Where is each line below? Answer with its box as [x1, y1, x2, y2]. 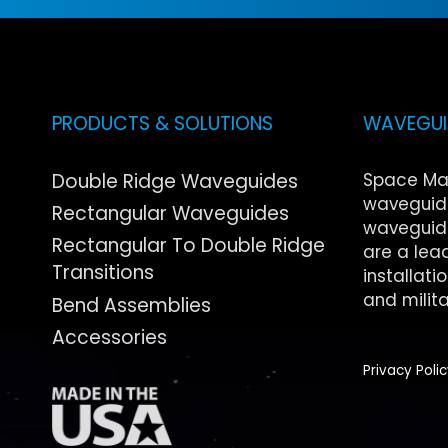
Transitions [52, 259, 155, 287]
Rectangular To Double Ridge [52, 232, 326, 260]
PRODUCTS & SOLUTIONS [52, 110, 274, 138]
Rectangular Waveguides [52, 200, 290, 228]
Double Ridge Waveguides [52, 167, 299, 195]
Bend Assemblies [52, 291, 212, 319]
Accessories [52, 324, 168, 352]
